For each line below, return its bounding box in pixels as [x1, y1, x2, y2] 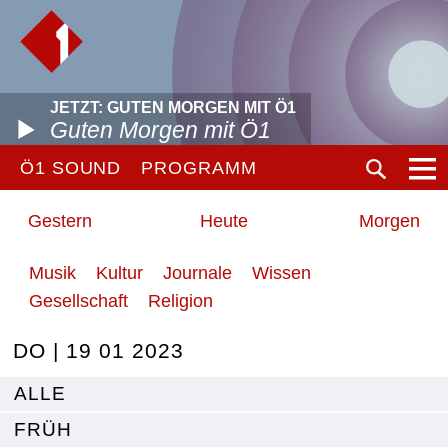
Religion [148, 291, 213, 311]
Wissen [252, 263, 311, 283]
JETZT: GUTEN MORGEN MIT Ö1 [50, 99, 296, 116]
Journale [163, 263, 232, 283]
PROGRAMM [141, 158, 257, 178]
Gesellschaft [29, 291, 128, 311]
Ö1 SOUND [20, 158, 122, 178]
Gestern [28, 211, 92, 231]
